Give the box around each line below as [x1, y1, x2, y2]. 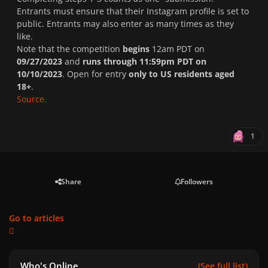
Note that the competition [17, 42, 123, 54]
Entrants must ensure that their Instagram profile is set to [17, 5, 249, 17]
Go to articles [9, 212, 64, 224]
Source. [17, 93, 47, 105]
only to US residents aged [129, 68, 234, 80]
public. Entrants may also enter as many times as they [17, 17, 234, 29]
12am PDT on [150, 42, 205, 54]
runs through [83, 55, 137, 67]
